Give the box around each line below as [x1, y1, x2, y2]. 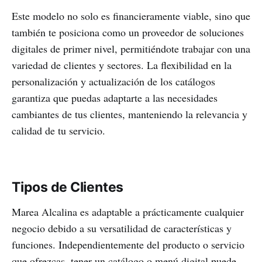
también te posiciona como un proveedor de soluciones [12, 25, 244, 40]
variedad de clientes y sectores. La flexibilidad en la [12, 58, 232, 73]
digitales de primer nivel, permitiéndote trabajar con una [12, 42, 250, 56]
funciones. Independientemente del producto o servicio [12, 237, 244, 252]
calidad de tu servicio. [12, 123, 105, 138]
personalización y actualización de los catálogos [12, 74, 215, 89]
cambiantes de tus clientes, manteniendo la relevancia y [12, 107, 247, 122]
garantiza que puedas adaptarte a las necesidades [12, 91, 218, 105]
